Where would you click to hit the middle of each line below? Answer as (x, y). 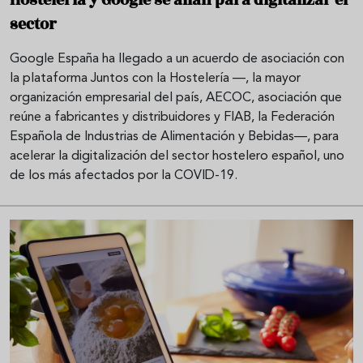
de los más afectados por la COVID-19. (124, 175)
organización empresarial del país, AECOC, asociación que (176, 98)
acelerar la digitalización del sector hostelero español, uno (177, 156)
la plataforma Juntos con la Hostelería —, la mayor (155, 78)
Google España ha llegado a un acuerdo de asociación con (177, 59)
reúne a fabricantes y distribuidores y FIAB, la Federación (172, 117)
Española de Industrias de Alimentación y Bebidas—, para (174, 137)
